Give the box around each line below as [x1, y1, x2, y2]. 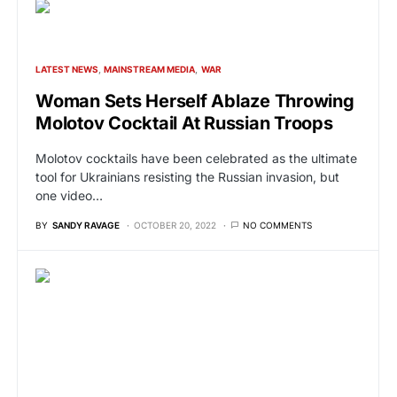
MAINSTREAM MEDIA [104, 64, 196, 74]
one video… [35, 188, 103, 203]
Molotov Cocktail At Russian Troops [35, 113, 333, 134]
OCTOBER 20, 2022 [134, 220, 216, 230]
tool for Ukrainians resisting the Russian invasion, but [35, 169, 339, 184]
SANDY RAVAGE [52, 220, 120, 230]
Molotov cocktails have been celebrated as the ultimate [35, 151, 357, 166]
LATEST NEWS [35, 64, 98, 74]
